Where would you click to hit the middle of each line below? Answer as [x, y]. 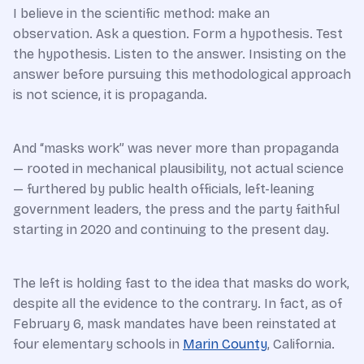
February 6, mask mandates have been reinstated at [175, 323]
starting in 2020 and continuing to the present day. [171, 229]
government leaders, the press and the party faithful [176, 209]
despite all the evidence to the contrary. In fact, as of [178, 303]
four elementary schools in [98, 344]
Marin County [225, 344]
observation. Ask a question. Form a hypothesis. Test [178, 33]
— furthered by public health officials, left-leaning [164, 188]
